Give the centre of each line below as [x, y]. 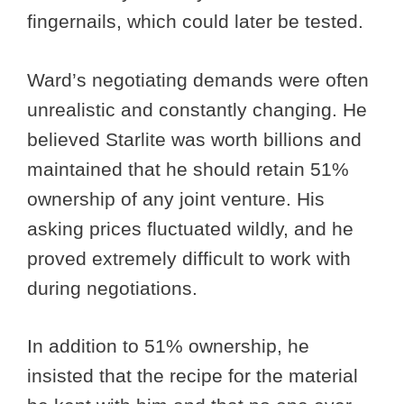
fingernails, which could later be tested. [195, 22]
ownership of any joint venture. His [176, 198]
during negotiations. [115, 288]
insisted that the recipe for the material [193, 376]
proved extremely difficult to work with [189, 258]
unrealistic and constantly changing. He [197, 109]
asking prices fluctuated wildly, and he [190, 228]
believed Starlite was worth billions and [194, 139]
